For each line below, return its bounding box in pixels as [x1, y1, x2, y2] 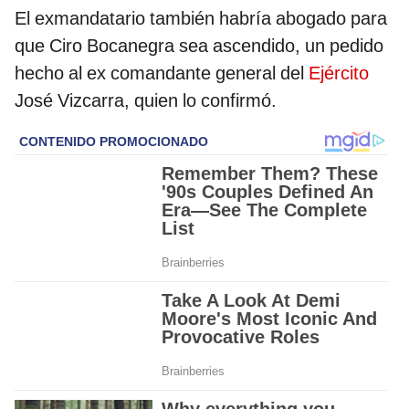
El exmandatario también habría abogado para [15, 7, 387, 30]
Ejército [309, 62, 369, 85]
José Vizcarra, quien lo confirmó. [15, 89, 277, 112]
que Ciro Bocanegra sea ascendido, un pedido [15, 35, 383, 58]
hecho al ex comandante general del [15, 62, 309, 85]
